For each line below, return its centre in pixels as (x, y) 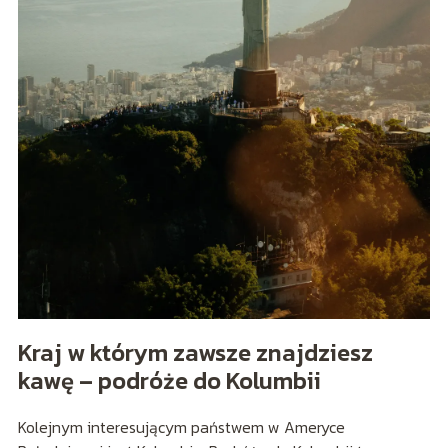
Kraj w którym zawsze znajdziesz (195, 352)
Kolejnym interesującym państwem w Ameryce (181, 426)
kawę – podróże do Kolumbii (169, 380)
